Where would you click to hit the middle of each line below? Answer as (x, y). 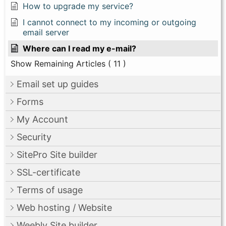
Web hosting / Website (64, 207)
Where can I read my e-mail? (79, 48)
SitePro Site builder (57, 154)
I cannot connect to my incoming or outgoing (109, 22)
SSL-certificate (48, 172)
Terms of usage (50, 190)
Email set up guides (58, 84)
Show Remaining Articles (58, 63)
